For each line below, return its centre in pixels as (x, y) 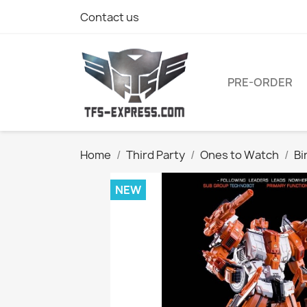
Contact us (110, 17)
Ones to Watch (240, 155)
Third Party (156, 155)
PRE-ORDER (260, 83)
